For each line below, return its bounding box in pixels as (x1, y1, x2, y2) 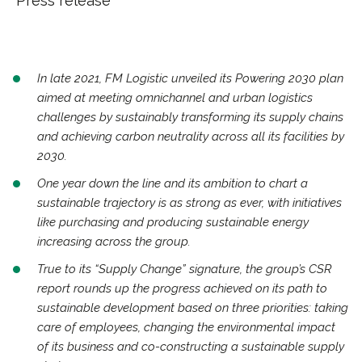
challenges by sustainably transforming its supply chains (37, 110, 343, 124)
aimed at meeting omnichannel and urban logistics (37, 90, 313, 105)
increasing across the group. (37, 234, 194, 249)
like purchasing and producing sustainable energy (37, 215, 309, 229)
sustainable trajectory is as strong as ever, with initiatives (37, 196, 342, 210)
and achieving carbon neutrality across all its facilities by (37, 129, 344, 144)
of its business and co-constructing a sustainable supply (37, 339, 344, 354)
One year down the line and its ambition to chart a (37, 176, 308, 191)
